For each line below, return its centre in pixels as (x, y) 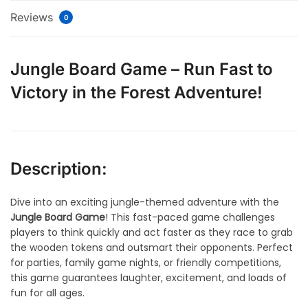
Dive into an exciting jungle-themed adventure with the (145, 202)
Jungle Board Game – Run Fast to (142, 69)
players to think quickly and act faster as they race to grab (152, 233)
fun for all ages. (47, 293)
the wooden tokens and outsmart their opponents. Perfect (152, 248)
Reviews (33, 18)
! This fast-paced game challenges (190, 218)
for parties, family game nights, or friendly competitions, (146, 263)
